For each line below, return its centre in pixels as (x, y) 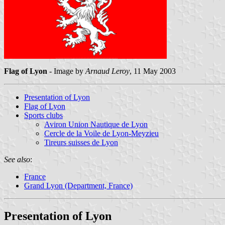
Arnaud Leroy (107, 71)
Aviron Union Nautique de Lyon (96, 124)
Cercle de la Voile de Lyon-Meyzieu (101, 133)
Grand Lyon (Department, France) (78, 185)
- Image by (66, 71)
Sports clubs (43, 115)
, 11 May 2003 (153, 71)
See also (17, 159)
